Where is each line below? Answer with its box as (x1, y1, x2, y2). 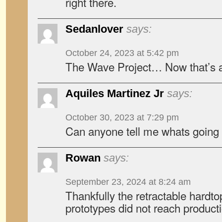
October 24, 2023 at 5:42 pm (65, 48, 179, 58)
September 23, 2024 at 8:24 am (65, 177, 191, 187)
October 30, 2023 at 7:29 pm (65, 112, 179, 122)
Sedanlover (65, 23, 123, 35)
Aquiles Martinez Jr (65, 87, 164, 100)
